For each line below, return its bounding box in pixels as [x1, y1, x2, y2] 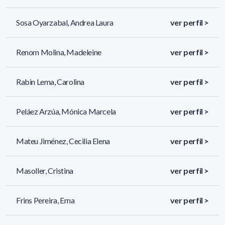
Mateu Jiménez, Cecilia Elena [16, 136, 110, 146]
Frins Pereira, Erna [16, 195, 75, 205]
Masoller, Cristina [16, 165, 73, 175]
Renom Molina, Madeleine [16, 47, 101, 57]
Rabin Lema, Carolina [16, 76, 84, 86]
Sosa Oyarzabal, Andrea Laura [16, 17, 114, 27]
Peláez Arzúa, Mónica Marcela [16, 106, 116, 116]
